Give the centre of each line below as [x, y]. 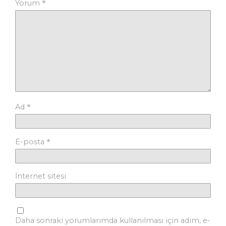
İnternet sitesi [41, 176]
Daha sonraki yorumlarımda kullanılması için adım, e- [113, 220]
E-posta [31, 142]
